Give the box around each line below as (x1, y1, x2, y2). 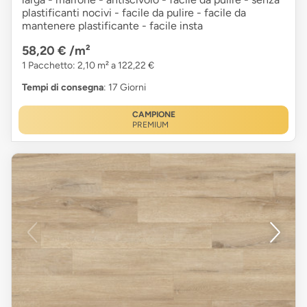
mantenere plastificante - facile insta (22, 19, 203, 32)
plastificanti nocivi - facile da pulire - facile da (22, 5, 246, 19)
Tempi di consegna (22, 81, 103, 93)
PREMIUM (132, 119, 169, 130)
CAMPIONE (132, 109, 175, 119)
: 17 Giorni (103, 81, 146, 93)
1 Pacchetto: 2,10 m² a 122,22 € (22, 59, 154, 71)
